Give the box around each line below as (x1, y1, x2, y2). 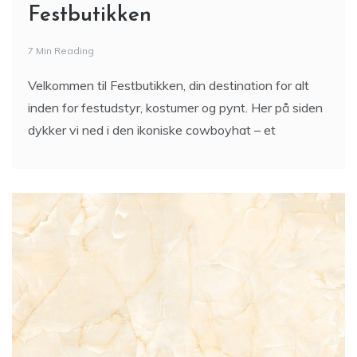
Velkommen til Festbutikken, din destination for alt (28, 77, 309, 93)
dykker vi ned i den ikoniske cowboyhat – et (28, 122, 276, 138)
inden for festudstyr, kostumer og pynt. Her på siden (28, 100, 323, 116)
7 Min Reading (28, 45, 94, 57)
